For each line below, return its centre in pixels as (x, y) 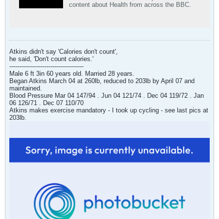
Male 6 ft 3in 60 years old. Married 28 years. (72, 74)
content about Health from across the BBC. (130, 5)
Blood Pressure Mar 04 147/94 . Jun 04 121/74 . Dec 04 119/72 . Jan (107, 96)
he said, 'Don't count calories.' (51, 59)
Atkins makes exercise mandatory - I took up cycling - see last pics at (109, 110)
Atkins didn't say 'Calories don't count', (64, 52)
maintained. (26, 88)
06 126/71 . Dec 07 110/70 (46, 103)
